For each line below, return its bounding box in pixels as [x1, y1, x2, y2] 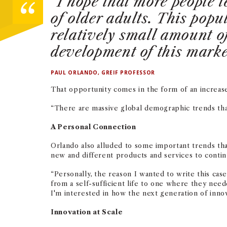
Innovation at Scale [51, 208, 123, 216]
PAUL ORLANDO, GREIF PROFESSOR [51, 69, 155, 76]
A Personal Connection [51, 123, 136, 131]
